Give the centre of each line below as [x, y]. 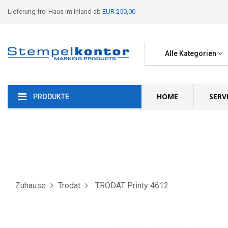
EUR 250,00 [119, 11]
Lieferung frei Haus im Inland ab [55, 11]
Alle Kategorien [191, 53]
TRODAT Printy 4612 [132, 185]
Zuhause [31, 185]
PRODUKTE [51, 97]
